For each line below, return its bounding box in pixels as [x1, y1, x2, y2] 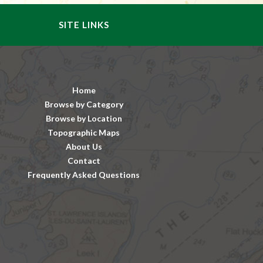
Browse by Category [44, 99, 123, 109]
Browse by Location [45, 113, 122, 123]
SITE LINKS [58, 19, 109, 30]
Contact [67, 156, 100, 166]
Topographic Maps [48, 127, 120, 137]
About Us [65, 141, 102, 151]
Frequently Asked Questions [28, 170, 140, 180]
